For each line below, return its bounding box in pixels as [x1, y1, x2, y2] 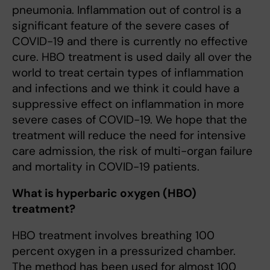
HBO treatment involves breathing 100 [12, 228, 215, 243]
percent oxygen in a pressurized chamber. [12, 243, 236, 259]
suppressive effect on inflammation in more [12, 96, 244, 112]
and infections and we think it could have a [12, 81, 239, 96]
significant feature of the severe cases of [12, 18, 229, 34]
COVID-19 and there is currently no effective [12, 34, 248, 49]
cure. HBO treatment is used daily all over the [12, 49, 252, 65]
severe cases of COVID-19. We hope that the [12, 112, 247, 128]
